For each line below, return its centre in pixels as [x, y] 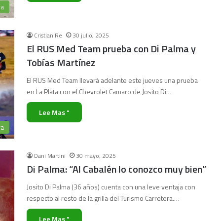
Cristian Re [48, 35]
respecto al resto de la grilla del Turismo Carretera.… [103, 198]
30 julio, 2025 [91, 35]
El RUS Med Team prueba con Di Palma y [111, 49]
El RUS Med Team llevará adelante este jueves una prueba [112, 80]
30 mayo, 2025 [96, 156]
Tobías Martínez [61, 62]
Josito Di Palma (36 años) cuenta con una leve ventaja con [111, 187]
